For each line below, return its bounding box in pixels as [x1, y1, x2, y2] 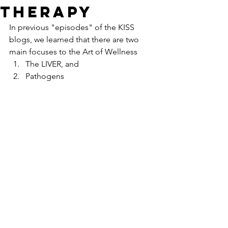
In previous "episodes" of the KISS [9, 22, 136, 32]
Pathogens [25, 71, 64, 81]
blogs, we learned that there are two [9, 35, 141, 44]
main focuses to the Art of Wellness [9, 47, 137, 56]
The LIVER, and [25, 59, 79, 69]
